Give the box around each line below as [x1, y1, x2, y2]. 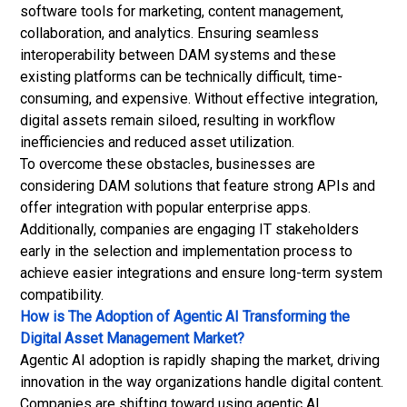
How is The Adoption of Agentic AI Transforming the [20, 308, 350, 325]
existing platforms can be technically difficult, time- [20, 68, 342, 85]
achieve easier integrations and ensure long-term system [20, 264, 382, 282]
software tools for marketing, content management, [20, 3, 343, 20]
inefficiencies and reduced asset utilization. [20, 134, 294, 151]
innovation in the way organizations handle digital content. [20, 373, 383, 391]
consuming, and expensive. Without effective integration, [20, 90, 378, 107]
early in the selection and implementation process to [20, 243, 352, 260]
